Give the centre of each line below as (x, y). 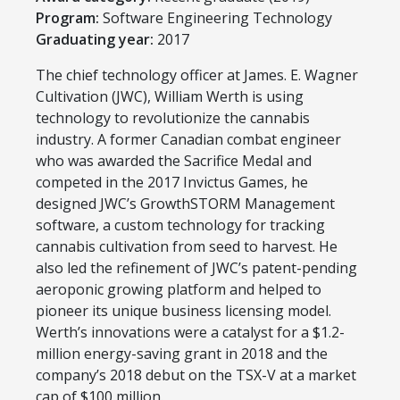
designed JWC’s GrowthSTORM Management (185, 203)
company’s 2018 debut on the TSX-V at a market (196, 375)
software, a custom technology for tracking (180, 225)
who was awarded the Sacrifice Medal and (174, 160)
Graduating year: (95, 39)
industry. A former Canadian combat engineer (188, 139)
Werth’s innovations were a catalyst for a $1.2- (190, 332)
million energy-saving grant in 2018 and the (182, 353)
